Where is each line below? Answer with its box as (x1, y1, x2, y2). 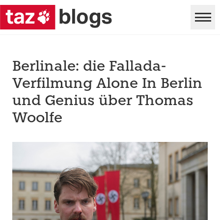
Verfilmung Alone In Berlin (12, 77, 202, 91)
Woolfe (12, 111, 62, 126)
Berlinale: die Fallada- (12, 60, 166, 74)
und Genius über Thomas (12, 94, 193, 109)
